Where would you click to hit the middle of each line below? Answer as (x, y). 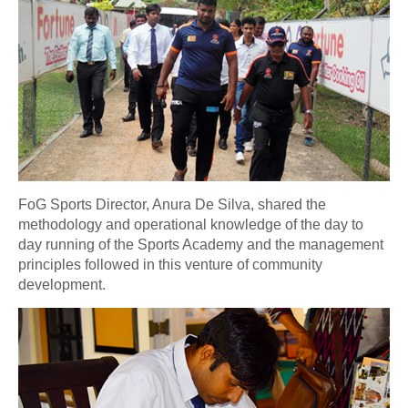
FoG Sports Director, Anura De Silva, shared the (172, 204)
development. (62, 284)
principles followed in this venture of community (170, 264)
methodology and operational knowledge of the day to (191, 224)
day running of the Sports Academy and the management (201, 244)
